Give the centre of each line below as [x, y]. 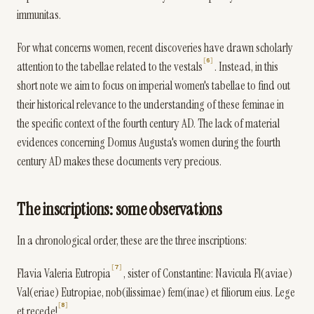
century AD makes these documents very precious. [119, 161]
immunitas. [39, 15]
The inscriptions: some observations [120, 209]
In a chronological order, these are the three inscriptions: [132, 240]
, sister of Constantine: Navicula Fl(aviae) [207, 273]
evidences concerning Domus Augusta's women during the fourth [149, 142]
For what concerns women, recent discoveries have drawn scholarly [155, 48]
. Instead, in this [246, 67]
